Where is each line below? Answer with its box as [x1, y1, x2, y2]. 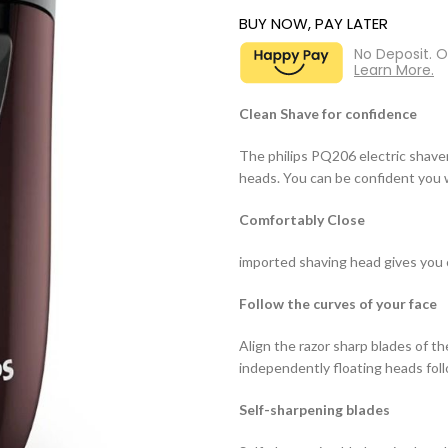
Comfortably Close [239, 210, 365, 228]
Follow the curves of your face [239, 294, 437, 312]
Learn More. [354, 59, 434, 80]
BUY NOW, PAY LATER [239, 12, 388, 34]
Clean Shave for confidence [239, 104, 417, 122]
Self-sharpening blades [239, 400, 390, 418]
